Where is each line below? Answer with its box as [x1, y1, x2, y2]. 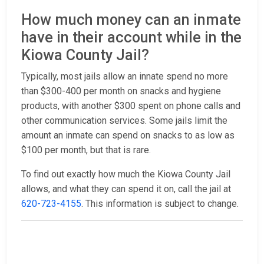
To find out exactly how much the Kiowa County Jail [21, 169, 230, 180]
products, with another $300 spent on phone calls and [21, 100, 240, 112]
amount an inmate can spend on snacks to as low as [21, 130, 235, 141]
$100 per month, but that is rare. [21, 144, 151, 156]
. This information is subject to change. [81, 198, 239, 210]
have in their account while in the [21, 29, 242, 47]
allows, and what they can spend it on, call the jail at [21, 183, 231, 195]
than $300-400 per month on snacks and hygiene [21, 85, 221, 97]
